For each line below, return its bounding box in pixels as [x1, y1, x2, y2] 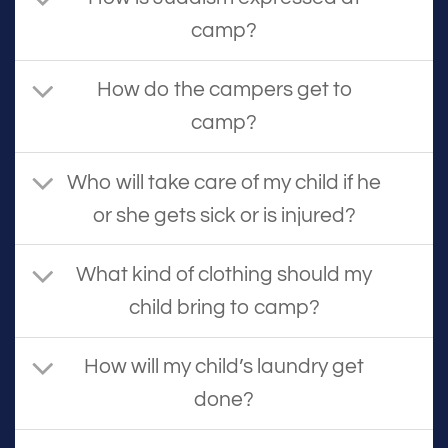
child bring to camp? [128, 297, 320, 319]
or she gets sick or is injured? [92, 204, 356, 226]
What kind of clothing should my [76, 264, 372, 286]
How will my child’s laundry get [84, 356, 364, 378]
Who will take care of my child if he [67, 171, 381, 193]
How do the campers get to [96, 79, 352, 101]
